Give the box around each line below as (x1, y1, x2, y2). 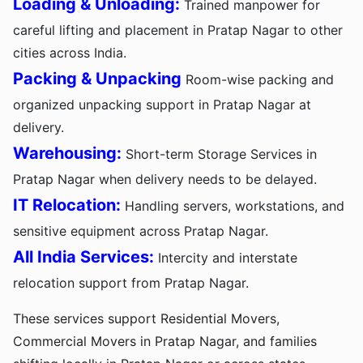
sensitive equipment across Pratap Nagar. (13, 223, 268, 240)
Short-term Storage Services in (122, 146, 317, 163)
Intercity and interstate (154, 250, 297, 267)
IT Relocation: (13, 195, 121, 216)
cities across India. (13, 45, 126, 62)
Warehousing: (13, 143, 122, 164)
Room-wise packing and (181, 71, 334, 88)
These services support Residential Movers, (13, 310, 280, 327)
